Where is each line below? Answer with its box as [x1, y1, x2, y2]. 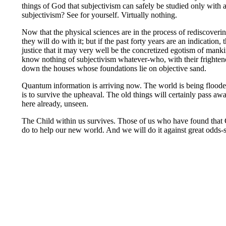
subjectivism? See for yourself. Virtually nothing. [22, 11, 177, 20]
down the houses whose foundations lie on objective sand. [22, 64, 206, 73]
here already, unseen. [22, 99, 88, 108]
